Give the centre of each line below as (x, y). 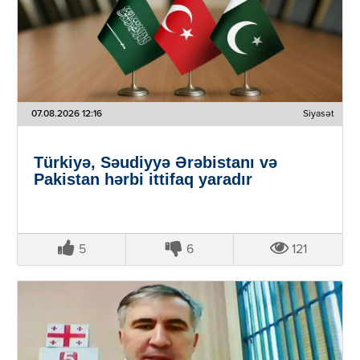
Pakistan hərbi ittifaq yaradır (143, 179)
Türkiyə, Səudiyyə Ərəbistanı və (155, 162)
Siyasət (319, 114)
